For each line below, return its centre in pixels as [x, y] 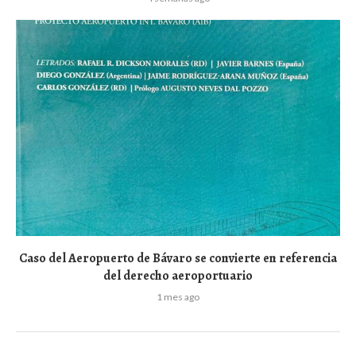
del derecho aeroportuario [178, 275]
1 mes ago [178, 296]
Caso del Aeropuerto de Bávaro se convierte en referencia [178, 258]
